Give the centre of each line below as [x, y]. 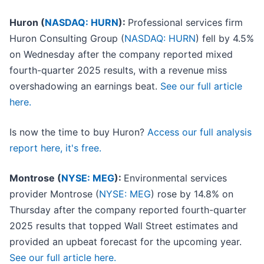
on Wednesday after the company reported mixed [121, 55]
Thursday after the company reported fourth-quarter [128, 210]
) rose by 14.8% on [192, 194]
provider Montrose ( [54, 194]
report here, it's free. [55, 148]
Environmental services [175, 178]
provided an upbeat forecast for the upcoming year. [126, 242]
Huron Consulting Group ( [67, 39]
